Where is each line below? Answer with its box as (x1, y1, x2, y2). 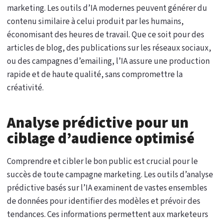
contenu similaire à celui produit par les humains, (7, 16, 184, 28)
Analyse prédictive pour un (7, 112, 189, 134)
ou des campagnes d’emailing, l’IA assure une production (7, 55, 210, 68)
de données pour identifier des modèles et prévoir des (7, 195, 200, 208)
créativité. (7, 82, 44, 94)
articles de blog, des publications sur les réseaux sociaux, (7, 42, 211, 55)
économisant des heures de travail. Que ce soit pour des (7, 29, 204, 41)
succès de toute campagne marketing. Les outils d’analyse (7, 169, 213, 181)
